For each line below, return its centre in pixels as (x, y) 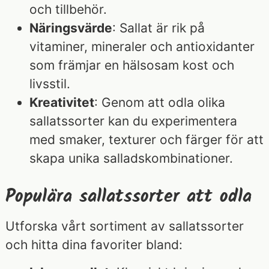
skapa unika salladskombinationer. (131, 159)
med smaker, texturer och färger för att (147, 140)
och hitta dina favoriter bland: (94, 245)
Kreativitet (62, 103)
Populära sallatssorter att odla (128, 197)
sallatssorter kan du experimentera (133, 121)
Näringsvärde (71, 28)
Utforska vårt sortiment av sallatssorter (125, 226)
